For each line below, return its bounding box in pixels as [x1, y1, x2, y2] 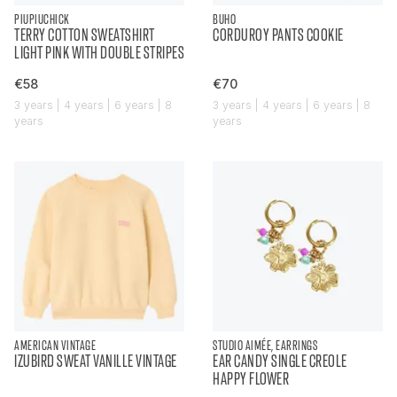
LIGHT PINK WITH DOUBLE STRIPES [14, 43, 184, 62]
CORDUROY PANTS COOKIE [213, 26, 344, 44]
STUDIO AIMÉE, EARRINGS [213, 338, 317, 353]
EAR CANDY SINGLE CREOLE [213, 352, 347, 370]
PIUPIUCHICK [14, 12, 70, 27]
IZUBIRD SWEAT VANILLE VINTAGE [14, 352, 177, 370]
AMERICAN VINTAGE [14, 338, 96, 353]
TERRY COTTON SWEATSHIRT [14, 26, 155, 44]
